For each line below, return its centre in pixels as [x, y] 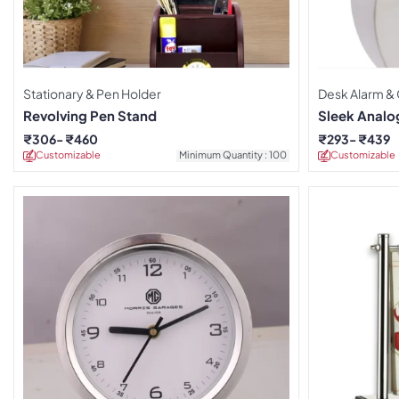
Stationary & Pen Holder [92, 93]
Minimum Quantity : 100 [233, 154]
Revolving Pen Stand [90, 115]
